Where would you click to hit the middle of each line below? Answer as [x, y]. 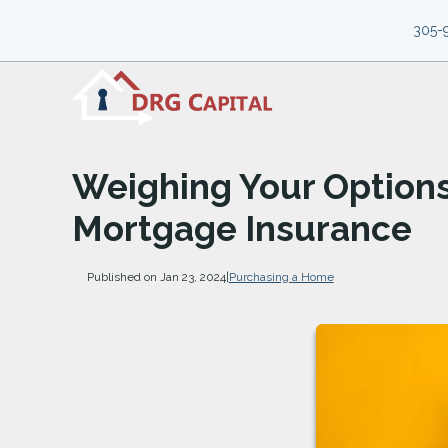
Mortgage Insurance [242, 228]
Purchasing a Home [281, 276]
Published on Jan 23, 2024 [156, 276]
